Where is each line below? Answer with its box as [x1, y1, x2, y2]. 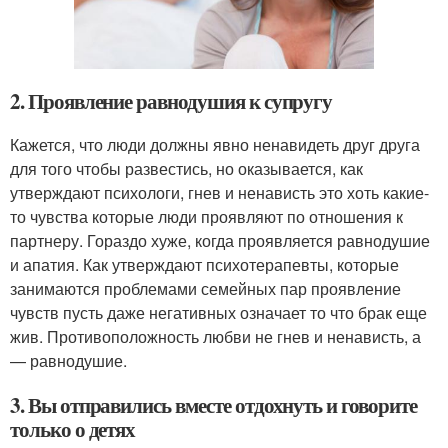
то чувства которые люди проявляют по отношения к [10, 204, 403, 228]
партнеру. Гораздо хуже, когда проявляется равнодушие [10, 228, 430, 252]
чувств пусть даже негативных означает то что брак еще [10, 300, 427, 324]
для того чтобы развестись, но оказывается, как [10, 156, 363, 180]
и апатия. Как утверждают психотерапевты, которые [10, 252, 399, 276]
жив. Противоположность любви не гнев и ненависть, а [10, 324, 421, 348]
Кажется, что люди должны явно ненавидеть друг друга [10, 132, 420, 156]
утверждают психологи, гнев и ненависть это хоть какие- [10, 180, 429, 204]
